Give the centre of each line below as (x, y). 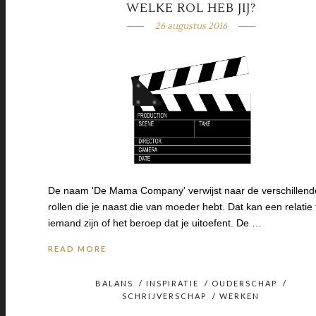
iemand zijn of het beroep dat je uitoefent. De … (155, 223)
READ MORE (77, 249)
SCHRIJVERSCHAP (165, 296)
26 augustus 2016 (191, 26)
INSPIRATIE (172, 284)
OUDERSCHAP (244, 284)
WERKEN (240, 296)
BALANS (114, 284)
